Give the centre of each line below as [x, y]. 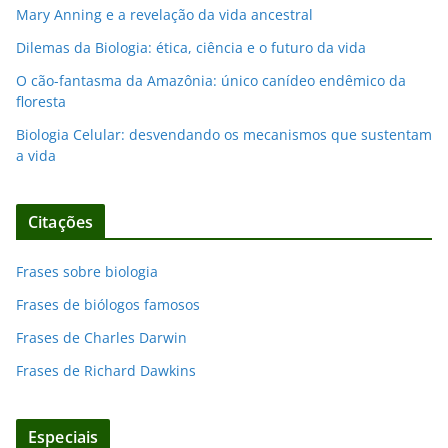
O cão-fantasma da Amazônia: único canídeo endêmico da [211, 80]
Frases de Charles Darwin [101, 337]
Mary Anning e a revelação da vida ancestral [164, 14]
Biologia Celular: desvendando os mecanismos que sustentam [224, 134]
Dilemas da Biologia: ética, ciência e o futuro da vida [191, 47]
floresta [41, 101]
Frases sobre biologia [87, 271]
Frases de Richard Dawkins [106, 370]
